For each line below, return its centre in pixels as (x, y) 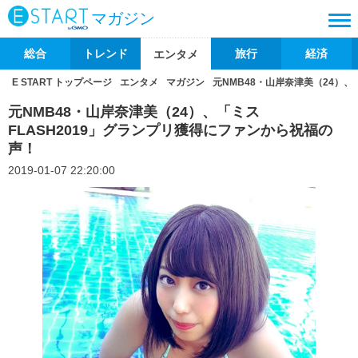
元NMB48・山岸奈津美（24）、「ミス (134, 112)
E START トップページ (62, 82)
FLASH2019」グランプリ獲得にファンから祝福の (170, 130)
